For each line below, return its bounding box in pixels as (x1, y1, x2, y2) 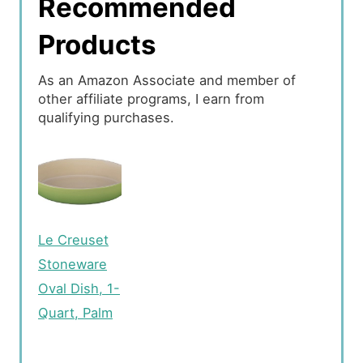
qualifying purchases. (38, 109, 174, 126)
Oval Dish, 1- (38, 280, 120, 297)
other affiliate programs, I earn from (38, 91, 264, 108)
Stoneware (38, 255, 107, 272)
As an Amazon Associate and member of (38, 72, 296, 89)
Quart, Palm (38, 304, 113, 321)
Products (38, 28, 156, 62)
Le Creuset (38, 231, 109, 248)
